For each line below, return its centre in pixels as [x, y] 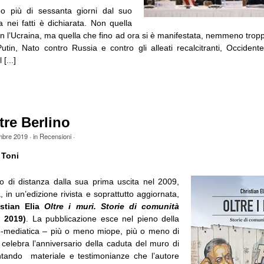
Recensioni [55, 136]
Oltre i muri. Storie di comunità [112, 206]
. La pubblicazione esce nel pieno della [103, 218]
